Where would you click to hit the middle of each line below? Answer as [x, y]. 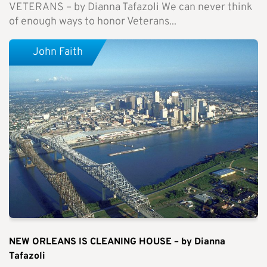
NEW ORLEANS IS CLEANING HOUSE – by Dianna [117, 242]
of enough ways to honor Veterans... [93, 22]
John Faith [58, 52]
